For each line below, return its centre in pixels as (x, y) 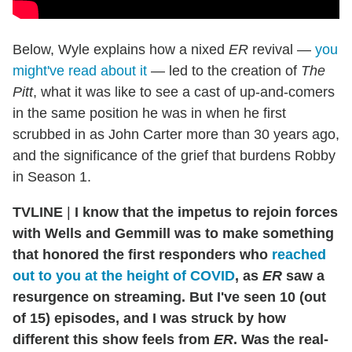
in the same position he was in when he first (149, 114)
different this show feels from (113, 340)
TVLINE (38, 213)
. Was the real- (281, 340)
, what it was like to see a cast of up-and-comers (184, 92)
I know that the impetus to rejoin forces (206, 213)
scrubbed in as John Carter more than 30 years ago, (176, 135)
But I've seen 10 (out (258, 297)
